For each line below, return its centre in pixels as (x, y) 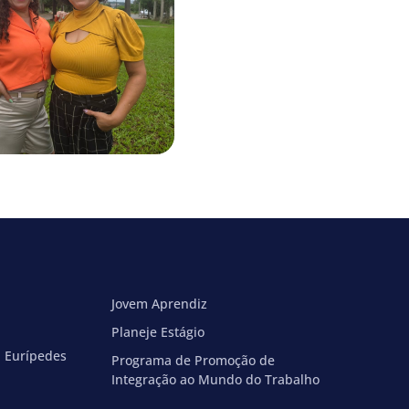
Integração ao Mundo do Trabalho (215, 379)
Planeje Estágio (157, 332)
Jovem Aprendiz (159, 304)
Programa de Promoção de (193, 360)
